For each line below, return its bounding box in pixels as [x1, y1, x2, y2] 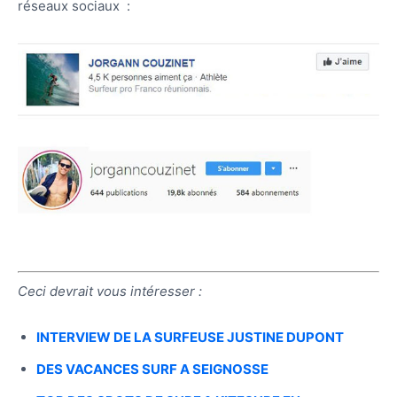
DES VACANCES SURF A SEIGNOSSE [36, 360, 269, 378]
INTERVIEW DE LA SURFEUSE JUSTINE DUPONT [36, 328, 344, 346]
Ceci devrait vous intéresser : [18, 282, 202, 300]
